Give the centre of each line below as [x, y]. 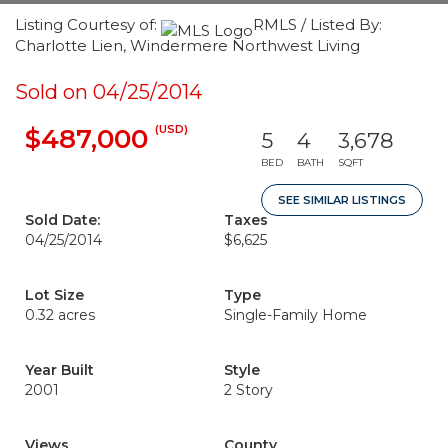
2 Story [248, 390]
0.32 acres [60, 315]
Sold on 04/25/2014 [108, 92]
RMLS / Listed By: [317, 24]
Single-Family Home [295, 315]
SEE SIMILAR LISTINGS [342, 200]
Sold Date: [62, 220]
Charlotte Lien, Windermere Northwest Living [187, 45]
